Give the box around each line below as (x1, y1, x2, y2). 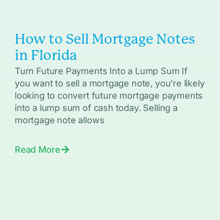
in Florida (14, 47, 77, 64)
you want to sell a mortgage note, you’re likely (14, 78, 205, 89)
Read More (14, 144, 60, 155)
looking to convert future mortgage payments (14, 90, 203, 101)
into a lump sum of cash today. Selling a (14, 103, 178, 113)
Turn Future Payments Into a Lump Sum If (14, 66, 188, 77)
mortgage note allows (14, 115, 105, 126)
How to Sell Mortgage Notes (14, 31, 195, 48)
